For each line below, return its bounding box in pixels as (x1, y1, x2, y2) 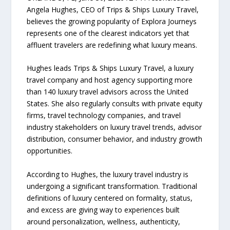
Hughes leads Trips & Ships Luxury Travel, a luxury (27, 63, 194, 73)
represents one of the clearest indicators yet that (27, 28, 190, 38)
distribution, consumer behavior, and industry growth (27, 134, 203, 144)
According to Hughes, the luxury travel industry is (27, 169, 189, 179)
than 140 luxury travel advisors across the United (27, 87, 189, 97)
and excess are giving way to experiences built (27, 204, 180, 215)
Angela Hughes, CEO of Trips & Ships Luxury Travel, (27, 5, 199, 14)
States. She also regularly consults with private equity (27, 99, 203, 109)
